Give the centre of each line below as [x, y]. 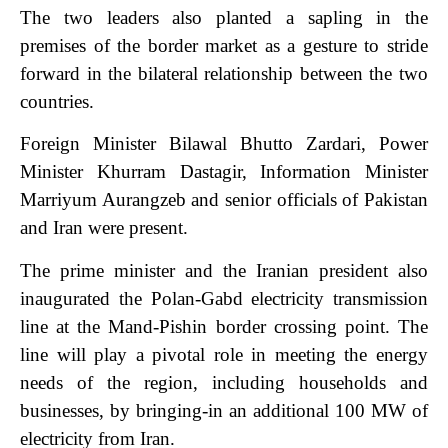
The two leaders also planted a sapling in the [224, 17]
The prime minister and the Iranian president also [224, 270]
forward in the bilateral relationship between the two [224, 73]
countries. [57, 101]
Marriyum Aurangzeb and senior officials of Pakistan [224, 200]
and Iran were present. [104, 228]
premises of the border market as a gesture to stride [224, 45]
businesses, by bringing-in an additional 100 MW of [224, 410]
